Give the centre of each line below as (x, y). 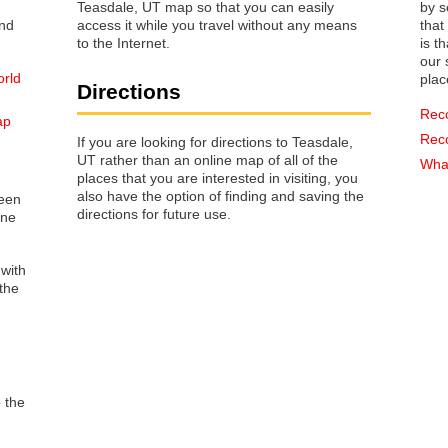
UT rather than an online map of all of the (207, 159)
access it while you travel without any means (217, 25)
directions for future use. (154, 213)
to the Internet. (123, 43)
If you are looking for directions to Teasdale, (215, 141)
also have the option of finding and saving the (220, 195)
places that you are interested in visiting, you (113, 177)
